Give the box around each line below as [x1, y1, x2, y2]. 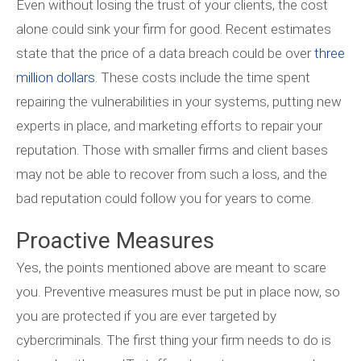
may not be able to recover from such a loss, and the [16, 166, 327, 183]
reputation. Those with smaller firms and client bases [16, 142, 328, 159]
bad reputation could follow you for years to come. [16, 190, 313, 207]
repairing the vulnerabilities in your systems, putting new [16, 93, 342, 110]
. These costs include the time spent [95, 69, 310, 86]
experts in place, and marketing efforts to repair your [16, 118, 322, 135]
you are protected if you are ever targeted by [16, 308, 276, 325]
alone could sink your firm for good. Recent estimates [16, 21, 331, 38]
